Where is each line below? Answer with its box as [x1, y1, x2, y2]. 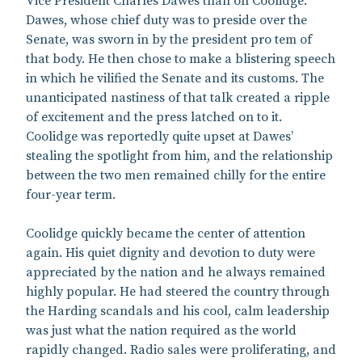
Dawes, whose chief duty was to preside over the [26, 11, 307, 28]
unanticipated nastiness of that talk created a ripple [26, 89, 330, 106]
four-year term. [26, 186, 116, 203]
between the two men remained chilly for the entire [26, 166, 326, 183]
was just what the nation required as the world [26, 322, 297, 339]
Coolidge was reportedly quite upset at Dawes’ [26, 128, 293, 145]
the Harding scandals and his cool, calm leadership [26, 302, 330, 319]
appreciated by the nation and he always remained [26, 263, 326, 280]
